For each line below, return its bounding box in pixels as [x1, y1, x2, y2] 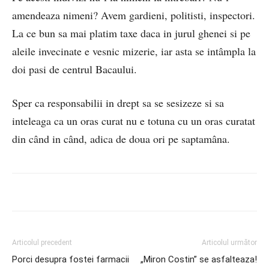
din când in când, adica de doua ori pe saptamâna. [12, 131, 230, 146]
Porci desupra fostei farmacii [12, 254, 129, 265]
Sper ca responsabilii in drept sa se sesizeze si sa [12, 95, 224, 110]
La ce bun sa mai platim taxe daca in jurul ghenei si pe [12, 26, 250, 40]
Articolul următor [202, 238, 257, 247]
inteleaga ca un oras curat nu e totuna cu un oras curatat [12, 113, 255, 128]
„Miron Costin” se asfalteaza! [141, 254, 257, 265]
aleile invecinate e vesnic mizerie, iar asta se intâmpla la [12, 44, 256, 58]
